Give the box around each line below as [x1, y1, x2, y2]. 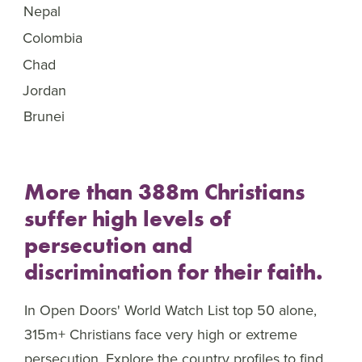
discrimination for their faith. [24, 257, 322, 285]
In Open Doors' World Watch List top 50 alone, [24, 299, 317, 321]
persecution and [24, 230, 192, 259]
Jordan [23, 79, 66, 101]
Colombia [23, 27, 82, 48]
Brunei [23, 105, 65, 127]
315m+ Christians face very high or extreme [24, 323, 297, 345]
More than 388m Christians [24, 177, 305, 205]
